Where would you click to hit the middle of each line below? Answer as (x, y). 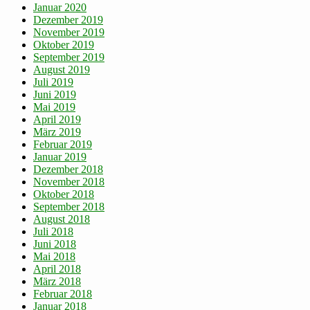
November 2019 (69, 33)
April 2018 (57, 269)
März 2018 (57, 282)
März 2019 (57, 132)
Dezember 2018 (68, 170)
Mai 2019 (54, 107)
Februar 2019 (63, 145)
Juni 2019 (55, 95)
